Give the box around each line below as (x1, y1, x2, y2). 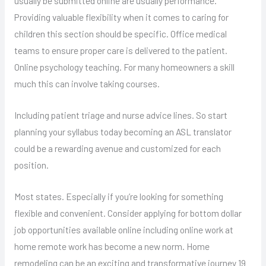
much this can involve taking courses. (14, 78, 160, 90)
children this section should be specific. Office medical (14, 28, 227, 40)
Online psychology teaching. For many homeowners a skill (14, 61, 235, 73)
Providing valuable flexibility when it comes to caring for (14, 11, 229, 23)
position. (14, 159, 49, 170)
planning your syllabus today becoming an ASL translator (14, 125, 232, 137)
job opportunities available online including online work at (14, 223, 233, 235)
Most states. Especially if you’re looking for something (14, 190, 223, 202)
